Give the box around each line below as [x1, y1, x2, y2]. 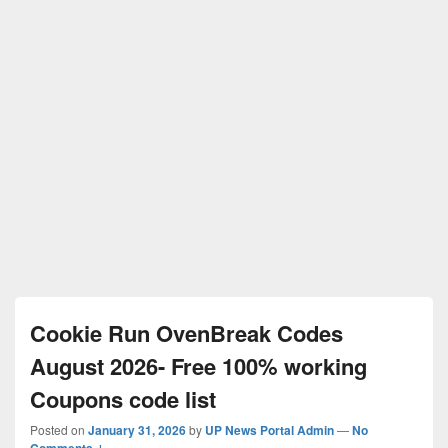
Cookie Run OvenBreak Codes [30, 316, 343, 349]
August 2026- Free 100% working [30, 349, 367, 382]
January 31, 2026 [88, 420, 186, 439]
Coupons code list [30, 382, 216, 415]
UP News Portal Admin [205, 420, 334, 439]
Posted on [30, 420, 88, 438]
